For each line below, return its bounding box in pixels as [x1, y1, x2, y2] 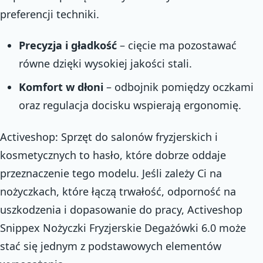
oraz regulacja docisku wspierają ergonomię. [18, 98, 241, 112]
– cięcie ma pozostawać [116, 38, 237, 52]
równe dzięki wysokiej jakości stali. [18, 56, 192, 70]
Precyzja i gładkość [18, 38, 117, 52]
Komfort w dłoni [18, 80, 103, 94]
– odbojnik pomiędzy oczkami [103, 80, 254, 94]
